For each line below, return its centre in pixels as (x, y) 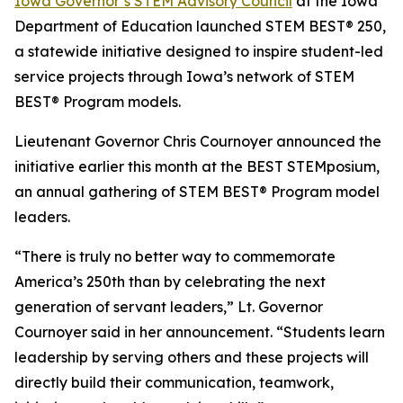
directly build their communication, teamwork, (174, 382)
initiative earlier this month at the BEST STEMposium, (197, 166)
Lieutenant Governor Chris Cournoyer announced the (198, 141)
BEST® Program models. (98, 102)
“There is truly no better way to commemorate (175, 256)
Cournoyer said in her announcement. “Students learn (200, 332)
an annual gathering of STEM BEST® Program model (197, 192)
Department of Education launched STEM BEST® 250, (200, 26)
